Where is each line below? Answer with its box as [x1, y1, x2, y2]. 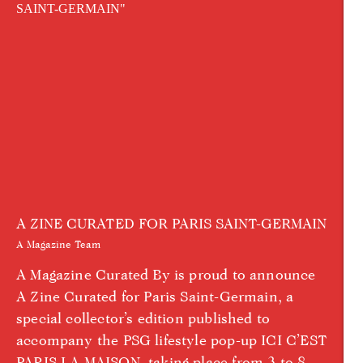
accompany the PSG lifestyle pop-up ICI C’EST [16, 331, 327, 349]
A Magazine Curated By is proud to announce [16, 266, 316, 284]
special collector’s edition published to [16, 310, 271, 327]
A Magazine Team [16, 237, 100, 251]
